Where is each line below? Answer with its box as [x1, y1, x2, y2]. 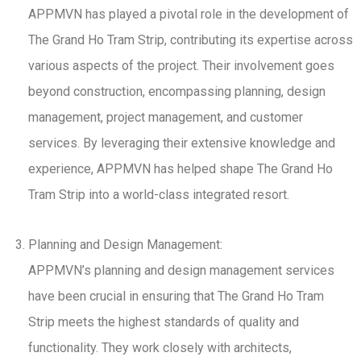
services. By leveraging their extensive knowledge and [28, 135, 335, 151]
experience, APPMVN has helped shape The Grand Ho [28, 161, 333, 177]
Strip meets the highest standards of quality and [28, 314, 299, 330]
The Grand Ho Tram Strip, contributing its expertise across [28, 32, 353, 48]
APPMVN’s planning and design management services [28, 263, 334, 279]
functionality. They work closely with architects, [28, 340, 292, 356]
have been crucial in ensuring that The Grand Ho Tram [28, 288, 324, 305]
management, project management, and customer [28, 110, 303, 126]
